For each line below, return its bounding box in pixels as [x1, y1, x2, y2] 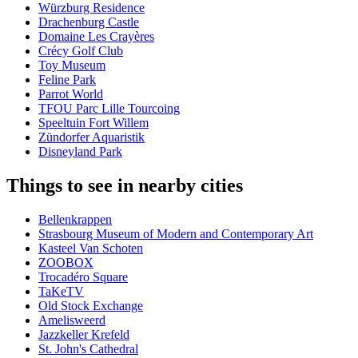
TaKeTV [38, 284, 84, 299]
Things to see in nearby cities [6, 175, 243, 197]
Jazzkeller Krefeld [38, 328, 129, 342]
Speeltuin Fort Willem [38, 116, 149, 130]
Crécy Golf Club [38, 44, 123, 58]
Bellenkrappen [38, 213, 112, 227]
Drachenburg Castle [38, 15, 139, 30]
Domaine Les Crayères [38, 30, 154, 44]
